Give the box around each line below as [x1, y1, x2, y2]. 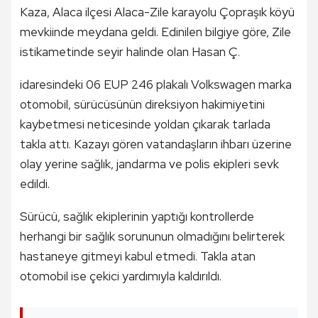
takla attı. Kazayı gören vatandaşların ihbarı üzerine [20, 136, 292, 152]
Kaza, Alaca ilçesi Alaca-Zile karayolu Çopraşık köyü [20, 4, 295, 20]
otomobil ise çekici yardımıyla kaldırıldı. [20, 268, 221, 284]
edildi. [20, 175, 50, 192]
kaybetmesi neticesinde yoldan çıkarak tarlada [20, 116, 270, 132]
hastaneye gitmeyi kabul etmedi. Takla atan [20, 248, 256, 264]
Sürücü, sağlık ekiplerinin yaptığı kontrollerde [20, 208, 254, 224]
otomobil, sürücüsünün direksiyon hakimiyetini [20, 96, 265, 112]
